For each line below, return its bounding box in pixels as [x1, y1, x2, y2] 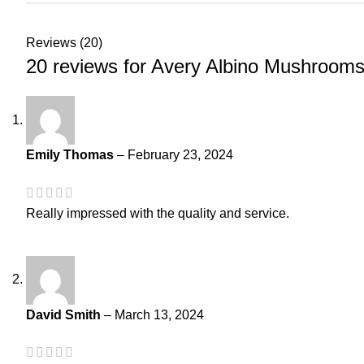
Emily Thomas [26, 148, 117, 162]
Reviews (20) [26, 36, 102, 50]
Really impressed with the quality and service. [26, 206, 289, 220]
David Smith [26, 307, 104, 322]
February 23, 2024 [128, 148, 233, 162]
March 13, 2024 [115, 307, 204, 322]
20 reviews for [26, 55, 151, 78]
